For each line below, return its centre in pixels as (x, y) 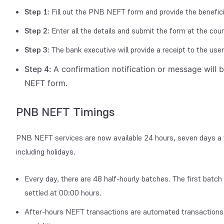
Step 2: (37, 30)
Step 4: (39, 69)
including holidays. (46, 151)
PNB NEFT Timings (65, 112)
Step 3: (38, 49)
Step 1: (37, 11)
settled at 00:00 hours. (63, 192)
